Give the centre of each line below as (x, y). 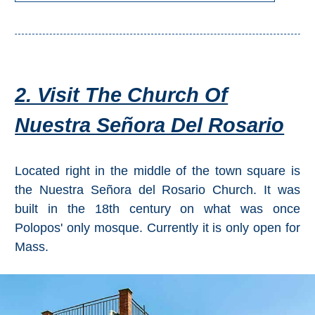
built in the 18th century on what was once (157, 209)
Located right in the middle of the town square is (157, 171)
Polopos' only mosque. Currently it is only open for (157, 228)
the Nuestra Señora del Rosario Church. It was (157, 190)
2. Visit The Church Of (122, 95)
